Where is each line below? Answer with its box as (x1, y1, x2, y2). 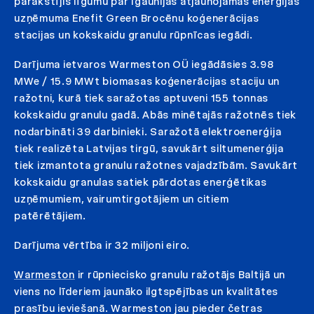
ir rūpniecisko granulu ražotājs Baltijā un (74, 268, 285, 281)
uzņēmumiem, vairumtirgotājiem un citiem (14, 192, 229, 205)
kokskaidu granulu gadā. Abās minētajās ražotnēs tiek (14, 108, 296, 121)
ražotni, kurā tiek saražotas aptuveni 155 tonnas (14, 91, 268, 104)
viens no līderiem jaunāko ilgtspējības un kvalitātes (14, 285, 278, 298)
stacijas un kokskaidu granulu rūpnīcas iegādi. (14, 28, 253, 41)
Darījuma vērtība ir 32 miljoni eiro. (14, 238, 190, 252)
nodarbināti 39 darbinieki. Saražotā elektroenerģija (14, 125, 282, 138)
